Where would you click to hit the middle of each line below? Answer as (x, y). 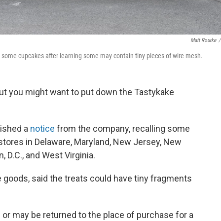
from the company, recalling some (123, 128)
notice (43, 128)
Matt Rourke (203, 40)
